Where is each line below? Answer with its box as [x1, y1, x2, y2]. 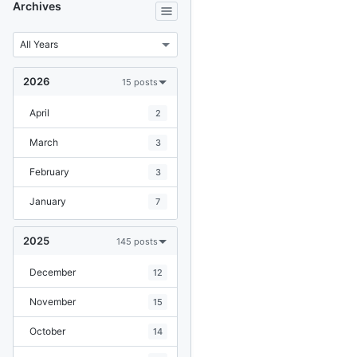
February [29, 166, 69, 178]
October [29, 325, 65, 337]
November [29, 296, 76, 308]
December [29, 266, 76, 278]
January [29, 195, 66, 207]
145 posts [116, 235, 158, 247]
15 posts [122, 76, 158, 88]
